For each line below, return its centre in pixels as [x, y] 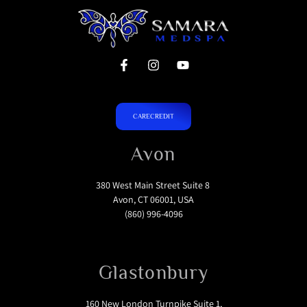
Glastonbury [153, 272]
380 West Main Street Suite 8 [153, 185]
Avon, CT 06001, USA [153, 199]
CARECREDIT [153, 116]
